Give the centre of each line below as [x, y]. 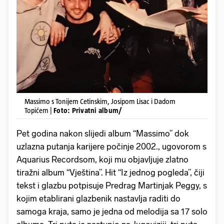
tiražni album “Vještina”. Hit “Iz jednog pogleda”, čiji [110, 173]
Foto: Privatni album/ [88, 110]
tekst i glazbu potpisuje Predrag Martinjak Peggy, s [112, 186]
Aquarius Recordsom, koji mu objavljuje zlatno [102, 160]
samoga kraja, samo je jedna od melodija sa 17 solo [112, 212]
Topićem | [39, 110]
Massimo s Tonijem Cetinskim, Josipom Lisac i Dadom [100, 101]
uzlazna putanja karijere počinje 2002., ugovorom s [111, 147]
